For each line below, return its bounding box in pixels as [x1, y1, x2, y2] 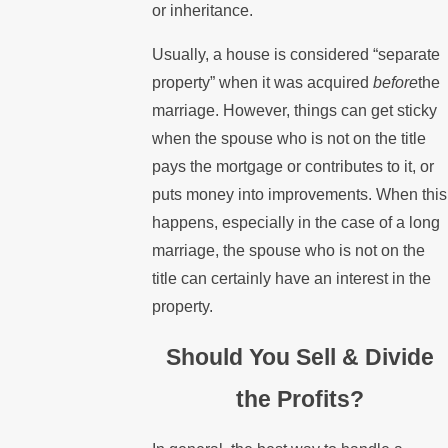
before [373, 73, 419, 91]
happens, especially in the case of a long [152, 213, 441, 231]
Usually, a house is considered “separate [152, 45, 441, 63]
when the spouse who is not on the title [152, 129, 427, 147]
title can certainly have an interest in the [152, 269, 432, 287]
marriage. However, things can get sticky [152, 101, 438, 119]
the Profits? [236, 386, 365, 413]
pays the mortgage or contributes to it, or [152, 157, 435, 175]
